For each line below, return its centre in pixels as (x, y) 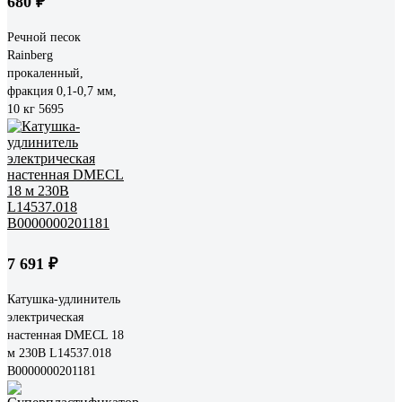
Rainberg (30, 55)
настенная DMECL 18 (66, 335)
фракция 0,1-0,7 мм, (62, 91)
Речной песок (44, 37)
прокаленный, (45, 73)
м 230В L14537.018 (59, 353)
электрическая (45, 317)
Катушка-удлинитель (64, 299)
